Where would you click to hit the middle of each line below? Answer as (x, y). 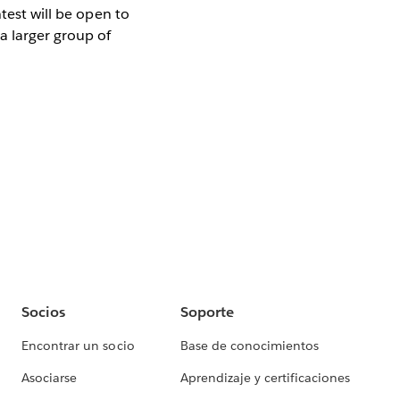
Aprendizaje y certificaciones (265, 378)
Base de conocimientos (249, 346)
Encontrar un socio (78, 346)
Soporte (207, 312)
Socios (44, 312)
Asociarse (50, 378)
